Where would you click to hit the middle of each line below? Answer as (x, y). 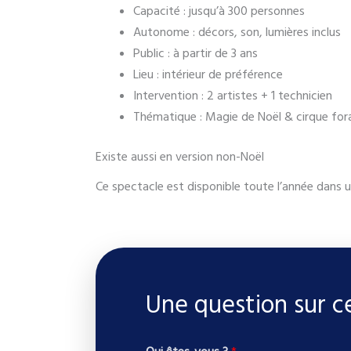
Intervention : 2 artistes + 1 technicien (233, 95)
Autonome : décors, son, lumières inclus (237, 32)
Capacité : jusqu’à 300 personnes (219, 11)
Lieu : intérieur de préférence (208, 74)
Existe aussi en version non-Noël (180, 156)
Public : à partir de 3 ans (195, 53)
